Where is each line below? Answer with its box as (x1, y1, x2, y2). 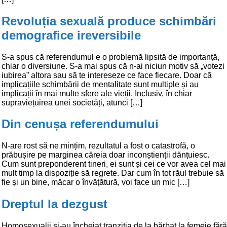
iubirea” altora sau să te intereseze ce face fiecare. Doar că (2, 70, 212, 80)
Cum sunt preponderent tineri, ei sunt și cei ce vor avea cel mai (2, 160, 226, 169)
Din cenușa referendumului (2, 117, 159, 131)
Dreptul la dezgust (2, 197, 107, 211)
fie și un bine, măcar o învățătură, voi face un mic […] (2, 178, 190, 187)
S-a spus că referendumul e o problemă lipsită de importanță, (2, 52, 219, 61)
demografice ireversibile (2, 28, 141, 42)
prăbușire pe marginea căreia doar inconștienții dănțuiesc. (2, 150, 209, 160)
